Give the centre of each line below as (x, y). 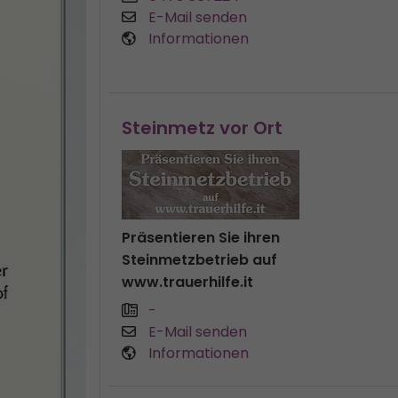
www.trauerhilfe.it (187, 282)
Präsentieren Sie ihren (201, 238)
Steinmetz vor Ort (202, 128)
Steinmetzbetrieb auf (199, 260)
